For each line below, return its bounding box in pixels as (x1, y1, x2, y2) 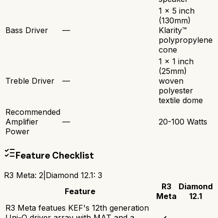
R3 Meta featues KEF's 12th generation (5, 203, 149, 213)
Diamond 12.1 (46, 170, 93, 181)
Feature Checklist (16, 149, 94, 162)
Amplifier (5, 116, 38, 127)
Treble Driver (5, 75, 54, 86)
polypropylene (159, 35, 213, 45)
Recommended (5, 107, 60, 117)
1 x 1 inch (159, 56, 194, 66)
